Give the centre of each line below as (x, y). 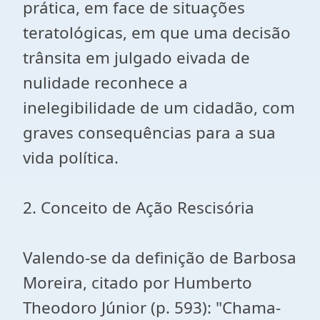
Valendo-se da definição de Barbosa (160, 257)
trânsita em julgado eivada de (136, 57)
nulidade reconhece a (105, 82)
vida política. (71, 157)
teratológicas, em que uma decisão (157, 32)
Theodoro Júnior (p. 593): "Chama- (152, 307)
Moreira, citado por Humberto (137, 282)
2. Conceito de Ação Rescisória (139, 207)
